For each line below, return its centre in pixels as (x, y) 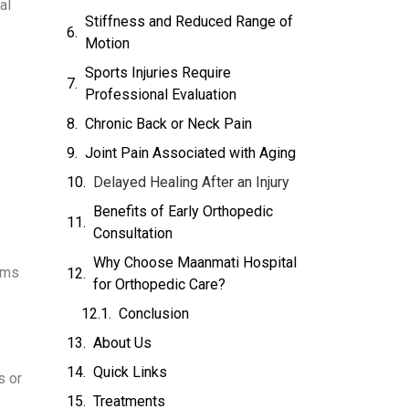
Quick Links (131, 372)
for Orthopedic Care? (160, 284)
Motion (108, 43)
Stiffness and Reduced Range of (189, 21)
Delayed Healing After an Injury (192, 182)
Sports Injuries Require (158, 72)
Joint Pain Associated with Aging (191, 152)
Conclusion (154, 313)
